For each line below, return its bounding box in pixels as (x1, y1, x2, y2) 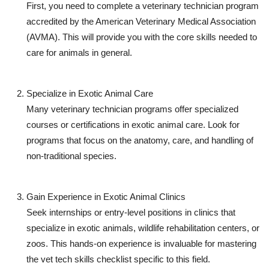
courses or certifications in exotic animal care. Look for (26, 119, 240, 130)
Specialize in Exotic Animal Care (26, 88, 153, 98)
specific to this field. (131, 253, 210, 264)
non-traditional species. (26, 150, 116, 161)
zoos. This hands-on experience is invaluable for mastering (26, 238, 256, 249)
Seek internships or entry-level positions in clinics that (26, 207, 235, 217)
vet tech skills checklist (41, 253, 131, 264)
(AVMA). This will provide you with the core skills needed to (26, 31, 257, 42)
